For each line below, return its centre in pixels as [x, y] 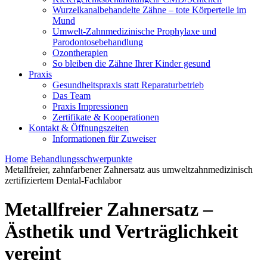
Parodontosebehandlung [98, 42]
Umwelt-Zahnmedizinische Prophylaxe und [134, 31]
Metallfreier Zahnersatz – [109, 209]
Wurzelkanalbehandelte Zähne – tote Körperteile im [149, 10]
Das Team [72, 96]
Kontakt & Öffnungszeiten [79, 128]
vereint [33, 254]
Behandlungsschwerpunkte [81, 159]
